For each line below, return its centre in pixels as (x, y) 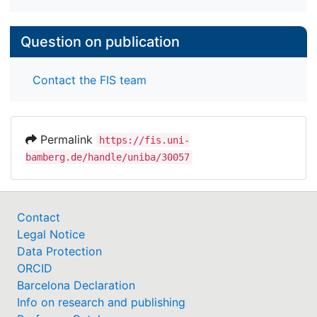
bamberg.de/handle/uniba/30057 (108, 157)
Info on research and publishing (101, 302)
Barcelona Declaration (76, 285)
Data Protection (59, 251)
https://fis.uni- (144, 140)
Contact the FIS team (90, 80)
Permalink (67, 139)
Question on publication (100, 42)
